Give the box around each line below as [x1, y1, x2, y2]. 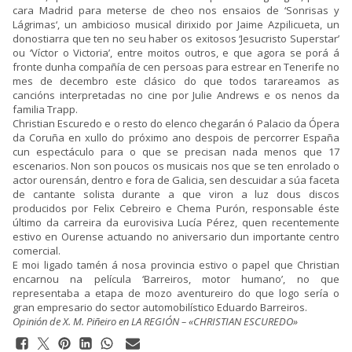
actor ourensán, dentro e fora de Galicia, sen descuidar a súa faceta [13, 173, 339, 187]
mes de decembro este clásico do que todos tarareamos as [13, 74, 339, 88]
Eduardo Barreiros [217, 300, 305, 314]
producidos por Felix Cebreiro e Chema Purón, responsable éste [13, 201, 339, 215]
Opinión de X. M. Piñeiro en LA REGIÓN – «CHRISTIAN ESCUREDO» [13, 314, 298, 328]
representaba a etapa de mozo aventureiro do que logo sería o [13, 286, 339, 300]
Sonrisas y [286, 3, 340, 17]
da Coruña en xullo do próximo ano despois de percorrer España [13, 130, 339, 145]
